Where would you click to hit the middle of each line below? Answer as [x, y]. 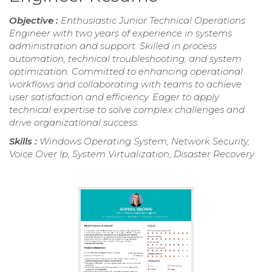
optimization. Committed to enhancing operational [126, 71]
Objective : [35, 20]
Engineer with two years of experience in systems [121, 33]
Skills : [24, 141]
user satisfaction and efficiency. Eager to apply [114, 97]
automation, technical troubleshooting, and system [125, 58]
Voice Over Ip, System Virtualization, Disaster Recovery [132, 154]
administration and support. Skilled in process [113, 46]
